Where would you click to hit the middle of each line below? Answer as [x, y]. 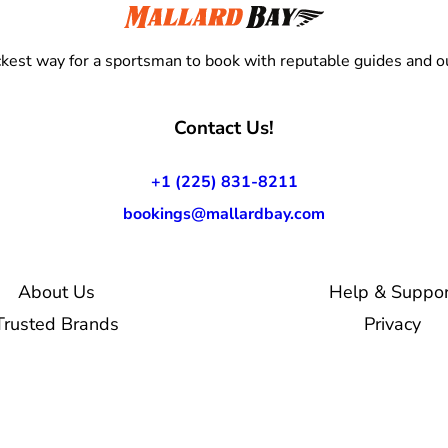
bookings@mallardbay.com [224, 213]
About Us [56, 291]
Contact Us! [224, 127]
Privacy [392, 323]
